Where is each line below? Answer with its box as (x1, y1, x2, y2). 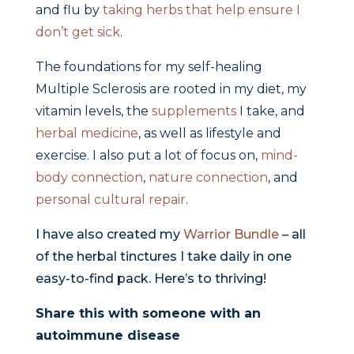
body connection (35, 170, 143, 186)
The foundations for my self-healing (35, 59, 262, 75)
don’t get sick (35, 24, 120, 40)
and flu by (35, 2, 103, 18)
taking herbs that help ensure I (102, 2, 300, 18)
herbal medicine (35, 126, 138, 141)
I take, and (235, 104, 305, 119)
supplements (151, 104, 236, 119)
